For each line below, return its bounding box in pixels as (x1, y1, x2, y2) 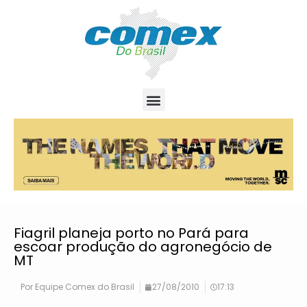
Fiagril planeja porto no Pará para (14, 223, 249, 243)
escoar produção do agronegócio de (14, 237, 272, 257)
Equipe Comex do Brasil (33, 281, 134, 293)
